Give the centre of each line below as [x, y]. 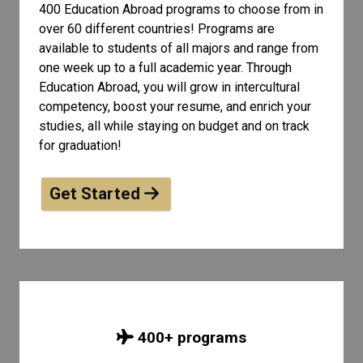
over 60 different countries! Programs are [157, 29]
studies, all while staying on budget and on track [174, 126]
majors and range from [255, 48]
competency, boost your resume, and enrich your [175, 107]
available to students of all [114, 48]
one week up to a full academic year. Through [165, 68]
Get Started [97, 194]
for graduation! [80, 145]
